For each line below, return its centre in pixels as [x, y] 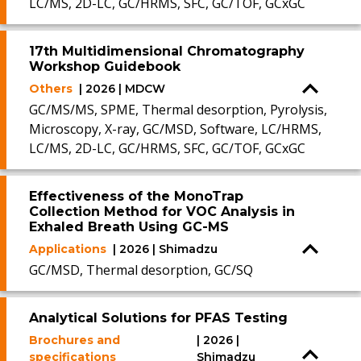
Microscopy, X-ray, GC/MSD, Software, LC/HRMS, [175, 129]
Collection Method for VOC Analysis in [162, 212]
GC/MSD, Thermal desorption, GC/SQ [141, 270]
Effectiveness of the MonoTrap [136, 196]
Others [51, 89]
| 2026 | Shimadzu [165, 249]
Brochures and [75, 340]
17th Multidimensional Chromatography [167, 51]
